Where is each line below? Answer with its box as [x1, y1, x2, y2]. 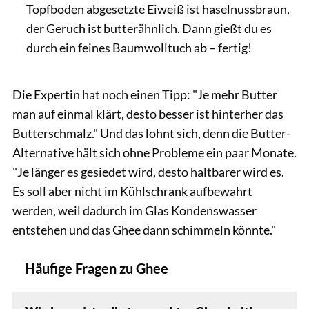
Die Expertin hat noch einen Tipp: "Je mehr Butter [12, 87, 277, 103]
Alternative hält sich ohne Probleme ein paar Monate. [12, 145, 297, 161]
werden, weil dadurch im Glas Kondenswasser [12, 203, 257, 219]
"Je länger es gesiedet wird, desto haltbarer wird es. [12, 164, 284, 180]
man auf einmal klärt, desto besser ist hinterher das [12, 106, 283, 122]
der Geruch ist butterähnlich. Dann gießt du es [26, 20, 272, 36]
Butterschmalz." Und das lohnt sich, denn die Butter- [12, 126, 290, 141]
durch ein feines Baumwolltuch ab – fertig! [26, 39, 252, 55]
